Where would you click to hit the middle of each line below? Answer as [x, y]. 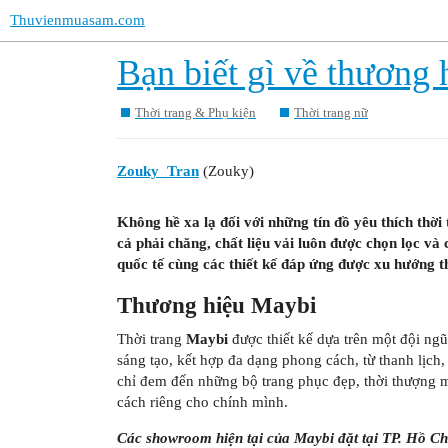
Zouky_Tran [158, 171]
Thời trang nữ [331, 112]
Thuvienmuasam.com [77, 20]
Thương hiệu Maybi [216, 306]
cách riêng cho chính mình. [202, 401]
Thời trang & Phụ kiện [195, 112]
